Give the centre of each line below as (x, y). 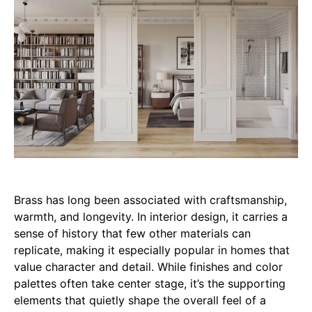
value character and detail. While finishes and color (148, 267)
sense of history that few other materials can (132, 234)
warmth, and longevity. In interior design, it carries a (151, 217)
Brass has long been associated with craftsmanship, (150, 200)
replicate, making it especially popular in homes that (152, 250)
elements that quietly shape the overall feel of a (140, 301)
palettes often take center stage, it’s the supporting (150, 284)
